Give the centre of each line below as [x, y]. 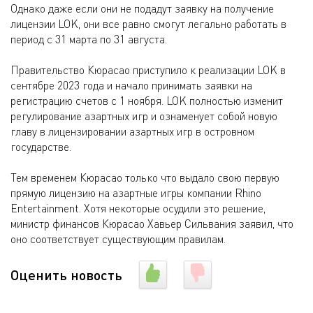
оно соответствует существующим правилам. [118, 239]
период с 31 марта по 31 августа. [89, 39]
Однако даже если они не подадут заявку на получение [142, 9]
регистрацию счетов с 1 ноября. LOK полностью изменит [147, 101]
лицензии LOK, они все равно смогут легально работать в [148, 24]
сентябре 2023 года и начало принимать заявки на [131, 86]
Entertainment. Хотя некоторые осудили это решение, [138, 209]
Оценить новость [66, 275]
